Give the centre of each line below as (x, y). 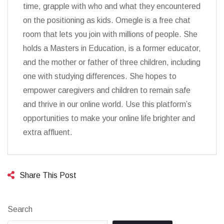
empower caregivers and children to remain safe (107, 90)
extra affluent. (48, 132)
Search (20, 209)
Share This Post (48, 175)
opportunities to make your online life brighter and (109, 118)
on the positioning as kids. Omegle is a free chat (107, 20)
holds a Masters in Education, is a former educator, (112, 48)
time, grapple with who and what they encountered (112, 6)
